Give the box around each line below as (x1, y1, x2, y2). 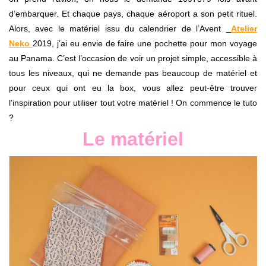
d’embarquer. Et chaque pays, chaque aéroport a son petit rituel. (9, 9, 257, 19)
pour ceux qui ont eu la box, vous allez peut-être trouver (9, 83, 257, 93)
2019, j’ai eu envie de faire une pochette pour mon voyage (32, 39, 258, 49)
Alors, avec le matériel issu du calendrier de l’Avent (9, 24, 226, 34)
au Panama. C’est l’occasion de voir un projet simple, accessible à (9, 53, 257, 64)
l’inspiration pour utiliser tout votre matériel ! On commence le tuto (9, 98, 257, 108)
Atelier (231, 24, 258, 34)
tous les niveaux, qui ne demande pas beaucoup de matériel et (9, 68, 257, 78)
